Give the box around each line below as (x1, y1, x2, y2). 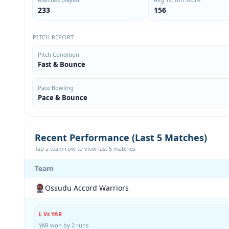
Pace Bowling (38, 83, 74, 91)
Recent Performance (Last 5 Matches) (35, 131, 207, 144)
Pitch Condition (38, 50, 79, 58)
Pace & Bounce (38, 93, 87, 102)
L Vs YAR (39, 210, 62, 218)
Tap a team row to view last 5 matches (35, 144, 135, 152)
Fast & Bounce (38, 59, 85, 69)
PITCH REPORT (33, 33, 74, 41)
